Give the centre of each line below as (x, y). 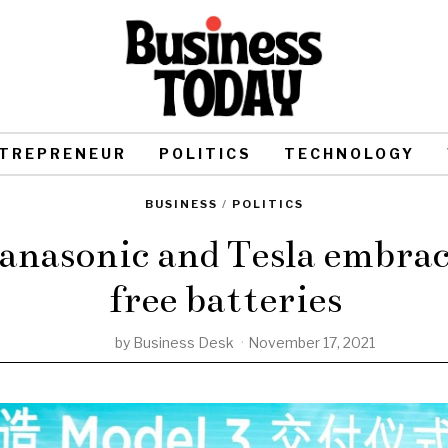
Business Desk (183, 343)
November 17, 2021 (311, 343)
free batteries (224, 299)
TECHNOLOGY (349, 153)
